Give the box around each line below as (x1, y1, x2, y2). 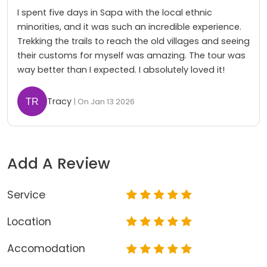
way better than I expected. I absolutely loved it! (17, 64, 225, 76)
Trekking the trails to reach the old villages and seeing (17, 35, 250, 47)
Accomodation (7, 241, 85, 256)
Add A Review (7, 153, 110, 174)
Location (7, 215, 51, 229)
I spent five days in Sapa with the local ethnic (17, 7, 212, 18)
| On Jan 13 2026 (74, 96, 135, 107)
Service (7, 188, 45, 202)
